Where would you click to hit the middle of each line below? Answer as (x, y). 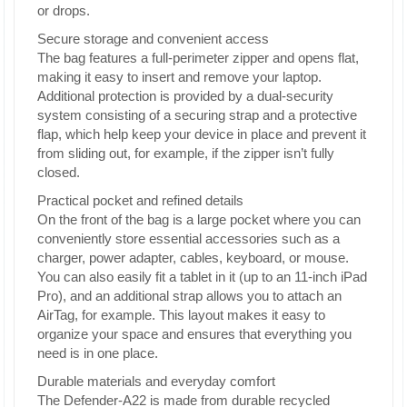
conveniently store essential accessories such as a (189, 238)
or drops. (64, 10)
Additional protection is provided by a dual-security (185, 96)
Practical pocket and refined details (140, 200)
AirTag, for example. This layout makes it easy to (181, 315)
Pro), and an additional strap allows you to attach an (189, 296)
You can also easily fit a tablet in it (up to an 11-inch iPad (202, 277)
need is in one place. (98, 353)
